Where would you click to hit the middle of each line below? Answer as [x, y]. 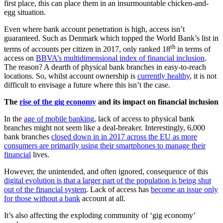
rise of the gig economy [58, 102]
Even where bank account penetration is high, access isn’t [94, 29]
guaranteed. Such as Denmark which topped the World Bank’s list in [111, 38]
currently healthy [164, 76]
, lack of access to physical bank [144, 119]
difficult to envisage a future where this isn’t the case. [87, 85]
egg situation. [25, 12]
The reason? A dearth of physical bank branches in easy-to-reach [105, 67]
